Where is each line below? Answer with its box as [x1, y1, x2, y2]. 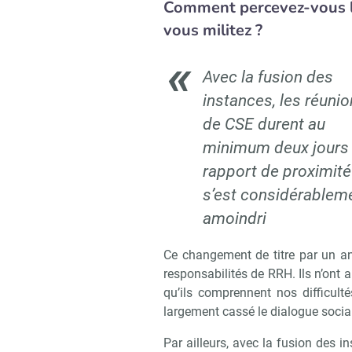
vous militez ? [163, 20, 262, 42]
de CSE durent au [203, 115, 325, 134]
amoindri [203, 209, 266, 229]
